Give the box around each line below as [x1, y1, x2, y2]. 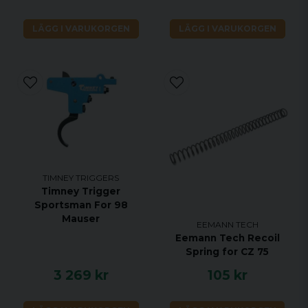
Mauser [62, 212, 100, 224]
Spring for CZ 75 [186, 246, 269, 258]
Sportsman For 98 [34, 199, 128, 210]
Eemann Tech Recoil [175, 232, 280, 244]
